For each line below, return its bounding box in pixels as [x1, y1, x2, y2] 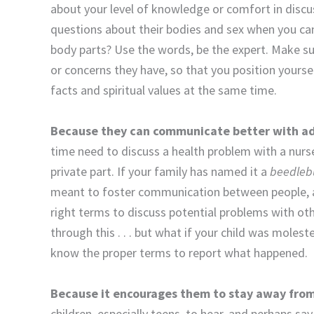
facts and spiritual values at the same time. [50, 82, 277, 99]
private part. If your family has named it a [50, 163, 270, 180]
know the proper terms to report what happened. [50, 245, 308, 261]
